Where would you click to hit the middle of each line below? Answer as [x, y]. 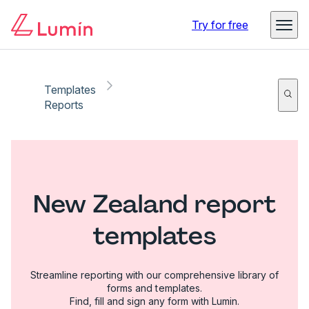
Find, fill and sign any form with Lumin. [154, 301]
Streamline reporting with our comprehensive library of [154, 275]
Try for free [220, 25]
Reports [64, 105]
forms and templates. [154, 288]
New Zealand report [154, 203]
